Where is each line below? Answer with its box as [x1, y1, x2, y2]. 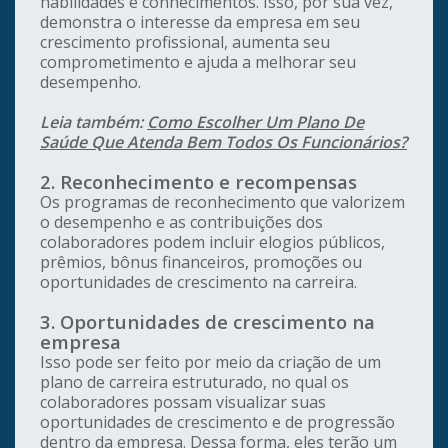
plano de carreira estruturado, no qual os [40, 371, 349, 394]
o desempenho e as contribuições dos [40, 211, 323, 234]
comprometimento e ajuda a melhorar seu [40, 51, 356, 74]
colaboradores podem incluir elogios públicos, [40, 231, 385, 254]
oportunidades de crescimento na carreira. [40, 271, 357, 294]
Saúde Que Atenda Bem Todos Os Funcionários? [40, 131, 407, 154]
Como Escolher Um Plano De [147, 111, 364, 134]
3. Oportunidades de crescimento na [40, 309, 375, 335]
